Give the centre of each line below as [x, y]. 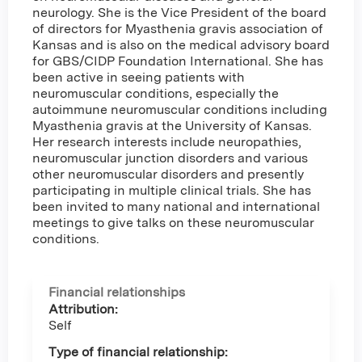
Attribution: [83, 309]
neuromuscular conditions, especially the [156, 93]
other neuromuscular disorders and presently [168, 174]
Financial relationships [117, 293]
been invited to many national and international [176, 206]
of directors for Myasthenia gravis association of [178, 28]
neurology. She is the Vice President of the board [179, 12]
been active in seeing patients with [139, 77]
